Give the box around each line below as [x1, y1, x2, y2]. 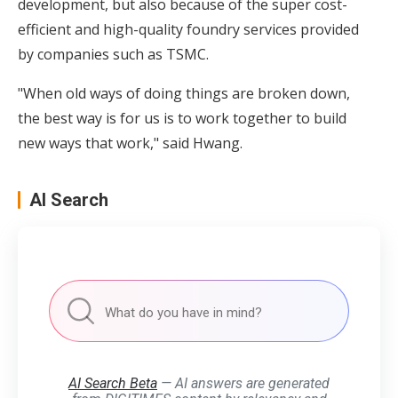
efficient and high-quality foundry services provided [18, 20, 359, 39]
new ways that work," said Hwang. [18, 133, 243, 153]
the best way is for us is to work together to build [18, 108, 346, 128]
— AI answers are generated [157, 375, 330, 392]
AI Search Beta [68, 375, 157, 392]
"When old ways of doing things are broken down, [18, 84, 350, 103]
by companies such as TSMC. [18, 44, 209, 64]
